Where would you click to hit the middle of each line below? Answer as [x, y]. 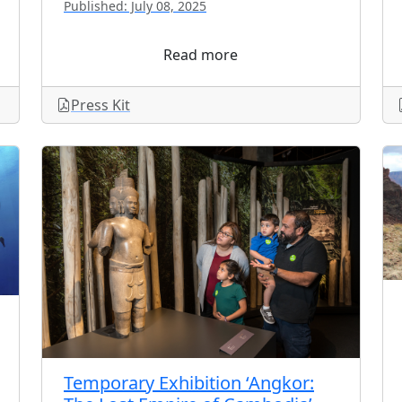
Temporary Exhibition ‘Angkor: [189, 382]
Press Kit [100, 105]
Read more [201, 55]
